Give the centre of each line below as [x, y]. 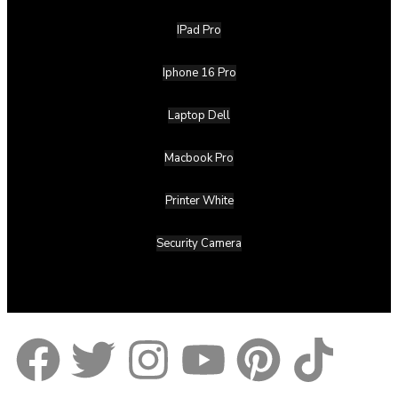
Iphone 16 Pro [199, 72]
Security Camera [199, 243]
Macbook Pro [199, 158]
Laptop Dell [199, 115]
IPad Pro [199, 30]
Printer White [199, 200]
